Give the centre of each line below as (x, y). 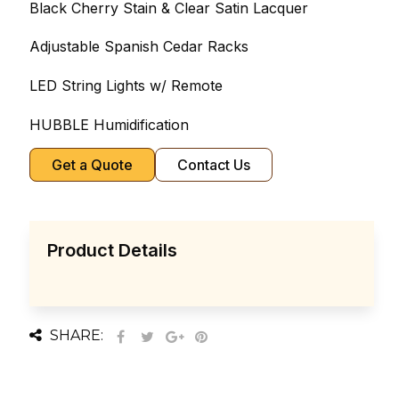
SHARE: (74, 335)
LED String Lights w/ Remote (126, 85)
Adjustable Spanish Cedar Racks (138, 47)
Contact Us (213, 165)
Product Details (112, 251)
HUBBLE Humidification (109, 124)
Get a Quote (92, 165)
